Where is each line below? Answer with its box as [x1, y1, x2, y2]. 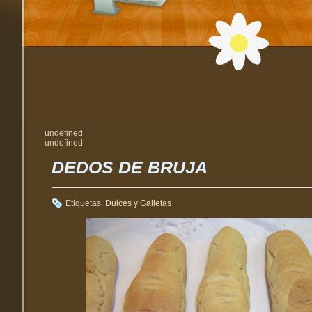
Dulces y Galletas [105, 198, 171, 208]
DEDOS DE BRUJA [52, 157, 208, 177]
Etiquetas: [65, 198, 105, 208]
